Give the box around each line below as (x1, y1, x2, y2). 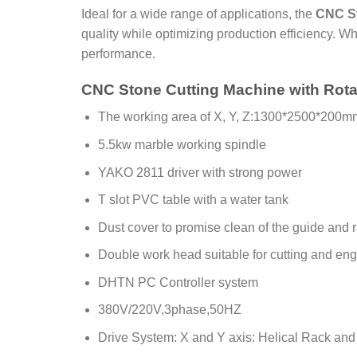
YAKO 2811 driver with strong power (97, 165, 302, 179)
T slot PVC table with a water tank (97, 193, 288, 207)
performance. (81, 46, 155, 61)
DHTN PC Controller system (97, 275, 258, 289)
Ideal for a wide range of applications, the (81, 6, 316, 21)
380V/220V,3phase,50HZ (97, 303, 241, 317)
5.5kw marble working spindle (97, 137, 266, 151)
